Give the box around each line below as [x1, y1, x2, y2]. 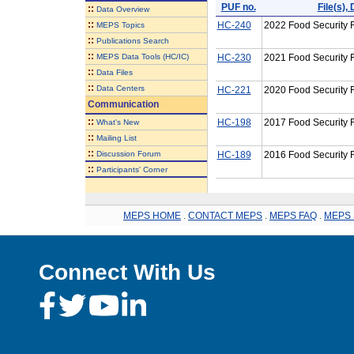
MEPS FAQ [269, 209, 317, 221]
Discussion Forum [96, 149, 160, 158]
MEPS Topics [96, 20, 145, 29]
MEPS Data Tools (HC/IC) [96, 51, 189, 61]
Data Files [96, 67, 133, 77]
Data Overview [96, 4, 149, 13]
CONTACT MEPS [188, 209, 262, 221]
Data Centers [96, 83, 145, 92]
